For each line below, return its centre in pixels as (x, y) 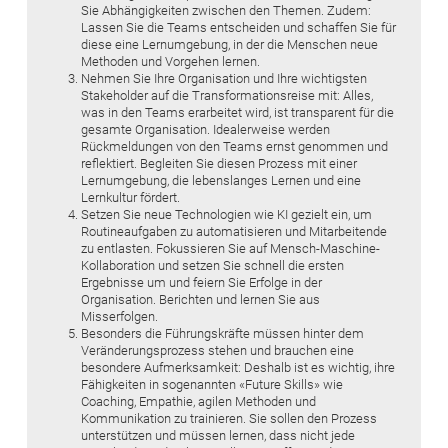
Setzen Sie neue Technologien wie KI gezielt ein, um (226, 214)
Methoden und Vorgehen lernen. (172, 61)
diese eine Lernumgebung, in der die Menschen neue (229, 44)
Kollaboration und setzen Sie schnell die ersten (212, 265)
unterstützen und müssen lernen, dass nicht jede (218, 435)
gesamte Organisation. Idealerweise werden (205, 129)
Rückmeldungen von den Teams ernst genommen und (234, 146)
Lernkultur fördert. (130, 197)
